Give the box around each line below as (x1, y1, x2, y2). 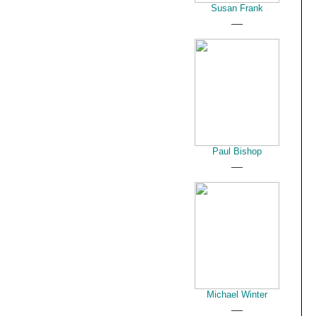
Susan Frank (210, 3, 263, 13)
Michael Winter (206, 289, 267, 300)
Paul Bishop (212, 146, 262, 157)
